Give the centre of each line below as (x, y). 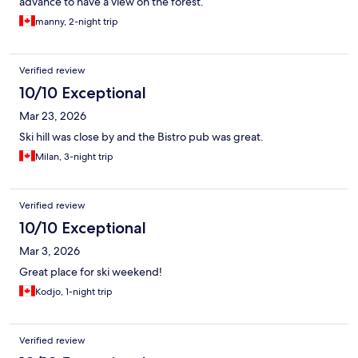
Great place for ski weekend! (91, 272)
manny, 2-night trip (77, 22)
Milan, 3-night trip (74, 157)
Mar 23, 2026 (53, 116)
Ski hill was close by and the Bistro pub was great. (141, 137)
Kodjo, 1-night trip (74, 292)
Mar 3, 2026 (50, 251)
